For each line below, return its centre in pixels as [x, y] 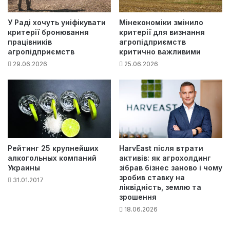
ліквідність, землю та [160, 187]
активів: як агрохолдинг [165, 158]
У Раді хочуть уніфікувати [57, 23]
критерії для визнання [162, 32]
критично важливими [160, 52]
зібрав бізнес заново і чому [171, 167]
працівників [30, 42]
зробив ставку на [152, 177]
